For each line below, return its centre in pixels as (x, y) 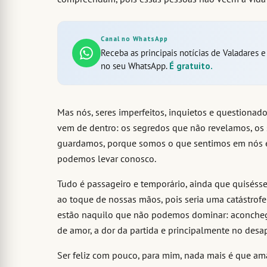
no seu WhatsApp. (135, 66)
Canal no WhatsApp (134, 39)
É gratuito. (191, 66)
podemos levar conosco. (107, 159)
